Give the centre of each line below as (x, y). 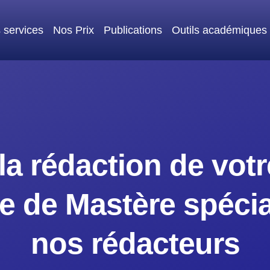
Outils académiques (220, 30)
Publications (133, 30)
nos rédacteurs (135, 243)
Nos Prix (74, 30)
